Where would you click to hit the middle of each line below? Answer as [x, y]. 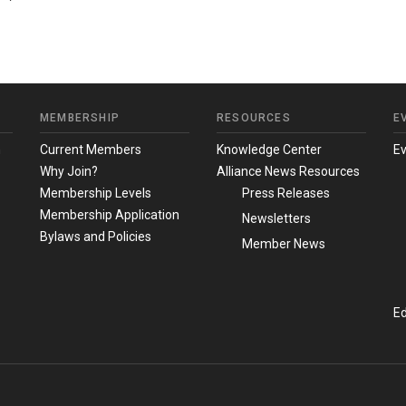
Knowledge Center [269, 150]
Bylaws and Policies [96, 237]
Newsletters [276, 219]
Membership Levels [96, 193]
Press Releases [286, 193]
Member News [284, 244]
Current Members [91, 150]
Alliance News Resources [288, 172]
